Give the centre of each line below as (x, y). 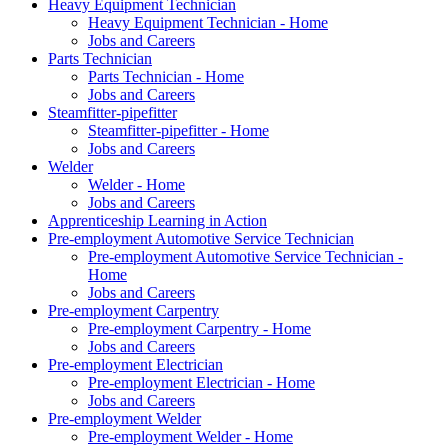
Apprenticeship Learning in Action (157, 220)
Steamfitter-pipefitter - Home (178, 130)
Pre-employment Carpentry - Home (199, 328)
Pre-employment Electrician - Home (201, 382)
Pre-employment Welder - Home (190, 436)
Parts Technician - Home (166, 76)
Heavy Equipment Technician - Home (208, 22)
